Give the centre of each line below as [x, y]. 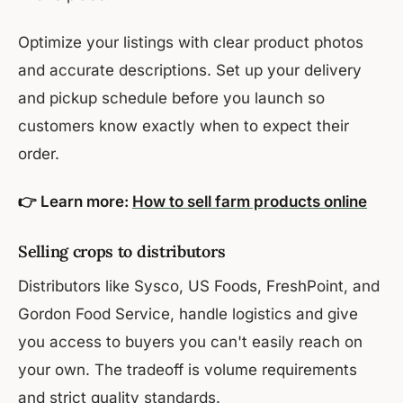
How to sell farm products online [250, 202]
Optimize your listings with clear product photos [191, 43]
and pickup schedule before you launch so [171, 99]
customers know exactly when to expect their [184, 126]
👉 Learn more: [75, 202]
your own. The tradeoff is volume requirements [188, 370]
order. [39, 154]
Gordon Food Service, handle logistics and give [188, 314]
